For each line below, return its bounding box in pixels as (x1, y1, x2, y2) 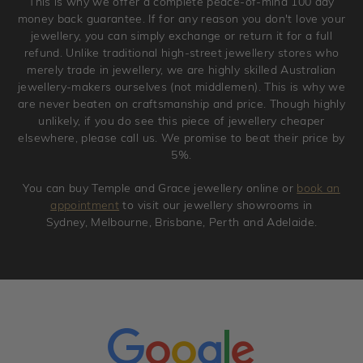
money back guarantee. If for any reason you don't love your (17, 11, 346, 26)
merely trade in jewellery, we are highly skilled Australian (27, 62, 336, 77)
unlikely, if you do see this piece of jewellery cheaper (38, 113, 325, 128)
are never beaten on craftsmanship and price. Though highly (17, 96, 346, 111)
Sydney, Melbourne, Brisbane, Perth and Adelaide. (45, 214, 318, 229)
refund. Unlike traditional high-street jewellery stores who (23, 45, 340, 60)
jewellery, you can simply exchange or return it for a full (30, 28, 333, 43)
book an (297, 180, 340, 195)
